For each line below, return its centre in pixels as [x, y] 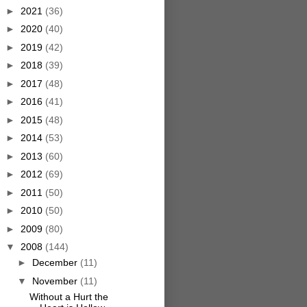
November [56, 281]
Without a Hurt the [69, 296]
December [56, 263]
